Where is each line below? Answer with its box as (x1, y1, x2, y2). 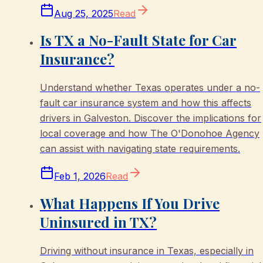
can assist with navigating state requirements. (40, 143, 240, 155)
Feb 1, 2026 (54, 170, 106, 183)
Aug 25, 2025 (54, 7, 113, 19)
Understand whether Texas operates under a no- (40, 82, 260, 94)
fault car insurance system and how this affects (40, 97, 251, 109)
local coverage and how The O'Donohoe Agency (40, 127, 259, 140)
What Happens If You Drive (40, 194, 220, 213)
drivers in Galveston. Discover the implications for (40, 112, 261, 124)
